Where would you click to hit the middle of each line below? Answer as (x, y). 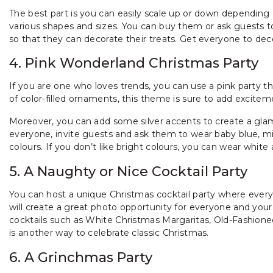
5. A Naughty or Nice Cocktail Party (128, 171)
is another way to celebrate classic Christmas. (109, 232)
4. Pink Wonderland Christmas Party (134, 63)
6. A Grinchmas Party (81, 257)
